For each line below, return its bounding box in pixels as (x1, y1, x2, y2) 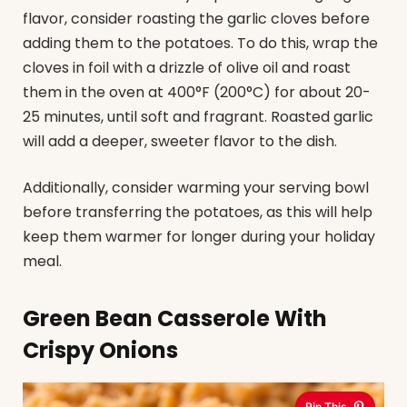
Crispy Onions (23, 335, 178, 366)
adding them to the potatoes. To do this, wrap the (23, 32, 378, 54)
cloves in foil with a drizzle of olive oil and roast (23, 56, 351, 78)
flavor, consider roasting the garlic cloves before (23, 7, 370, 29)
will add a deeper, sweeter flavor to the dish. (23, 130, 337, 152)
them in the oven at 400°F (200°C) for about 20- (23, 81, 370, 103)
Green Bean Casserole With (23, 303, 327, 334)
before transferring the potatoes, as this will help (23, 202, 372, 223)
